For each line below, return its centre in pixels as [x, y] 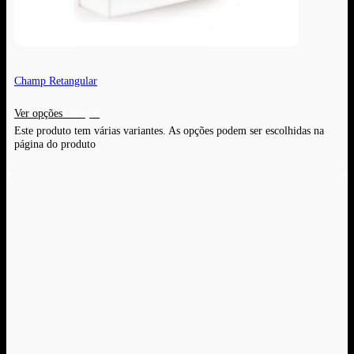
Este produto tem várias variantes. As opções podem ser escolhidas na [169, 131]
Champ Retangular [56, 80]
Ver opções [38, 113]
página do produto [55, 144]
